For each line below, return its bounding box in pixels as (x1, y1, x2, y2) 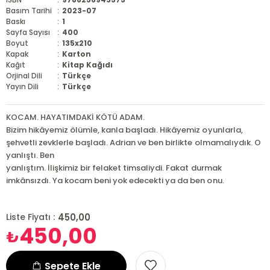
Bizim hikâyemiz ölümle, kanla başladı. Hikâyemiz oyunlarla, (6, 124, 243, 136)
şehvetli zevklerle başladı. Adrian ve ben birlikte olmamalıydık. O (6, 137, 261, 148)
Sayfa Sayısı (6, 27, 51, 37)
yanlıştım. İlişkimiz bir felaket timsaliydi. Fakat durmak (6, 162, 222, 174)
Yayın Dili (6, 81, 39, 92)
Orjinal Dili (6, 71, 43, 81)
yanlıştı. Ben (6, 149, 55, 161)
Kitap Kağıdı (62, 60, 113, 70)
